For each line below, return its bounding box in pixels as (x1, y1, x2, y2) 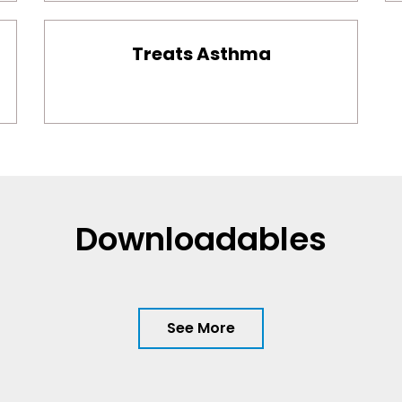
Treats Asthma (131, 41, 271, 67)
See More (167, 318, 235, 339)
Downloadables (75, 216, 327, 263)
